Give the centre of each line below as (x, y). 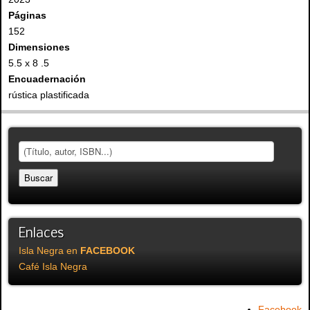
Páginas (27, 15)
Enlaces (41, 234)
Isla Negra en (49, 250)
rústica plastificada (49, 94)
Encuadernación (47, 79)
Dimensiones (39, 47)
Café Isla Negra (53, 266)
